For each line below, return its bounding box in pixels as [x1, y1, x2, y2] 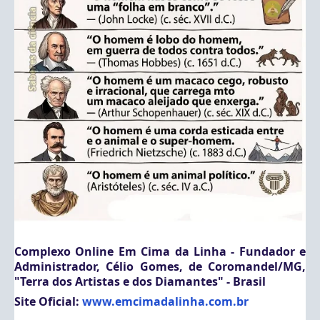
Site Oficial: [14, 294, 82, 310]
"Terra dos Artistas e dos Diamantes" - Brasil [14, 273, 266, 289]
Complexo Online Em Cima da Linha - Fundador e [14, 243, 306, 259]
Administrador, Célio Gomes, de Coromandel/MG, [14, 258, 306, 274]
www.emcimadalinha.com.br [82, 294, 249, 310]
